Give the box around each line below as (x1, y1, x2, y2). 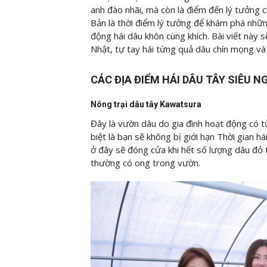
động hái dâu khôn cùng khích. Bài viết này (91, 29, 258, 42)
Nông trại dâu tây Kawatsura (91, 100, 203, 110)
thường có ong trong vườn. (91, 157, 200, 169)
